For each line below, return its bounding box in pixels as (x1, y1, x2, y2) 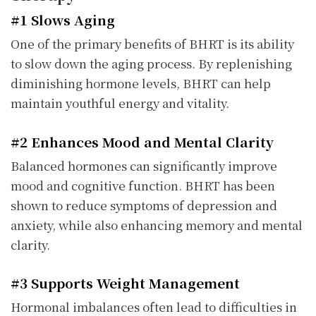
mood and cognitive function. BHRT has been (11, 176, 275, 194)
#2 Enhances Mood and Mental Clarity (11, 131, 274, 151)
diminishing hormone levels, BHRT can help (11, 74, 271, 92)
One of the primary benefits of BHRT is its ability (11, 35, 294, 53)
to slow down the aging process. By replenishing (11, 54, 292, 73)
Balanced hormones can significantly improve (11, 156, 277, 174)
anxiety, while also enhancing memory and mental (11, 215, 303, 233)
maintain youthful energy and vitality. (11, 94, 229, 112)
